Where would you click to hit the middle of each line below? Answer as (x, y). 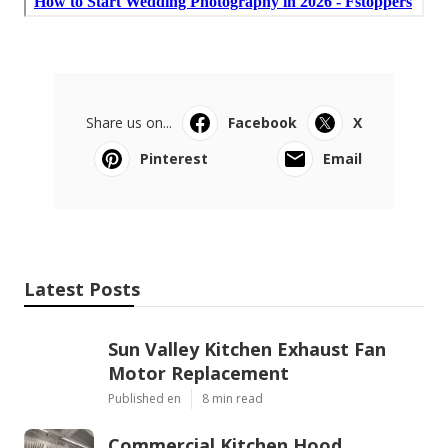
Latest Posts (82, 289)
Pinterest (174, 159)
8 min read (232, 399)
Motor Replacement (198, 373)
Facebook (262, 123)
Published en (144, 399)
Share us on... (129, 123)
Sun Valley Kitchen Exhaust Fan (247, 349)
